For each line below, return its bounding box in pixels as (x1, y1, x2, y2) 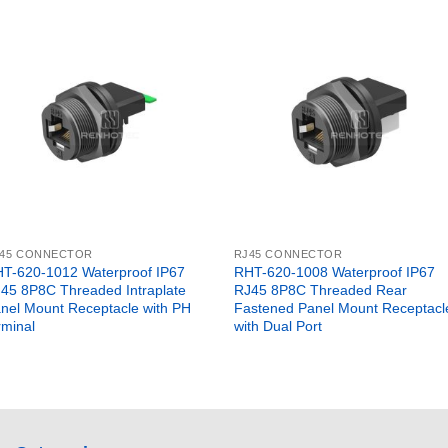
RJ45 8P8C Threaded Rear (233, 281, 407, 298)
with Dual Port (233, 317, 322, 334)
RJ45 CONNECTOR (233, 247, 343, 260)
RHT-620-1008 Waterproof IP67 (233, 263, 435, 280)
